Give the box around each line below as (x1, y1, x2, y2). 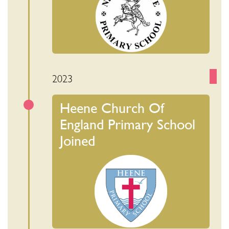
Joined (60, 132, 96, 149)
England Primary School (60, 116, 196, 133)
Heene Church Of (60, 100, 165, 117)
